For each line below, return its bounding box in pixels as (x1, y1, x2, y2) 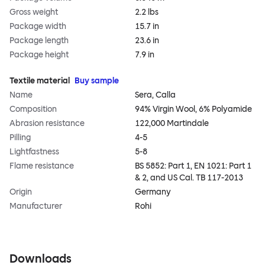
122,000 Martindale (135, 118, 209, 129)
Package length (9, 35, 69, 46)
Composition (9, 104, 57, 115)
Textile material (9, 76, 70, 86)
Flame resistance (9, 161, 74, 172)
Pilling (9, 132, 31, 143)
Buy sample (75, 76, 119, 86)
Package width (9, 21, 66, 32)
